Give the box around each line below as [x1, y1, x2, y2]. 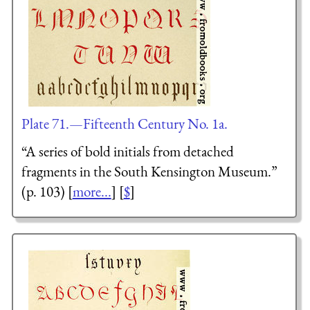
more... [72, 181, 111, 201]
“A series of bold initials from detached [21, 141, 234, 161]
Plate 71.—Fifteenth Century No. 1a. [21, 114, 228, 134]
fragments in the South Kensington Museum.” [21, 161, 277, 181]
